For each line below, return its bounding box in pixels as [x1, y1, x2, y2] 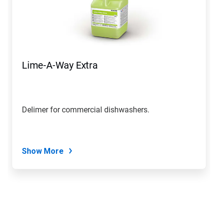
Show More [22, 146, 64, 156]
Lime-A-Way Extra [22, 59, 98, 71]
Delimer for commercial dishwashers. [22, 105, 149, 114]
